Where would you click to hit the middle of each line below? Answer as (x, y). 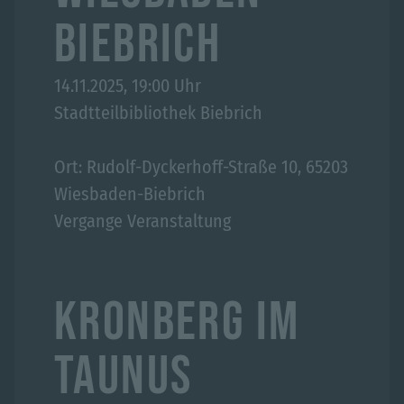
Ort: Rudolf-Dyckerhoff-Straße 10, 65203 (201, 167)
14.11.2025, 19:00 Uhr (128, 86)
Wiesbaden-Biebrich (130, 194)
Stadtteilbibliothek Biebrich (158, 113)
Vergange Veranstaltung (142, 221)
